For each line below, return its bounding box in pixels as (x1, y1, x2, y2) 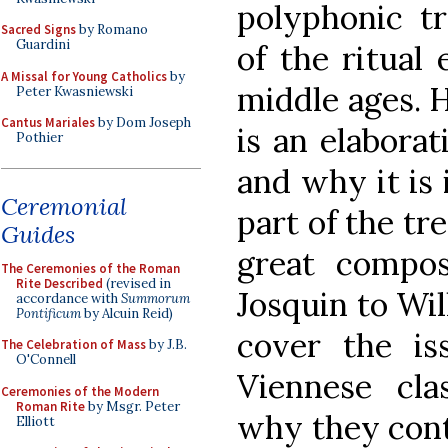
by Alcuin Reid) (81, 304, 173, 322)
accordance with (16, 289, 121, 307)
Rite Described (16, 274, 103, 292)
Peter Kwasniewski (16, 82, 133, 100)
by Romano (76, 21, 148, 38)
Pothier (16, 129, 63, 146)
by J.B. (146, 336, 187, 353)
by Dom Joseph (95, 114, 191, 131)
